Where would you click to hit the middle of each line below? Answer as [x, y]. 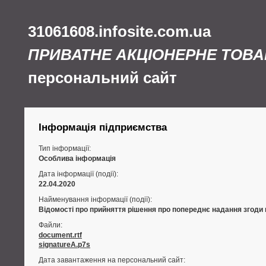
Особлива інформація [77, 159]
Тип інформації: [65, 148]
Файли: [50, 225]
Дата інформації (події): [78, 174]
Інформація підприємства [103, 127]
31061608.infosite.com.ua [119, 31]
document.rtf [60, 235]
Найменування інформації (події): [95, 199]
